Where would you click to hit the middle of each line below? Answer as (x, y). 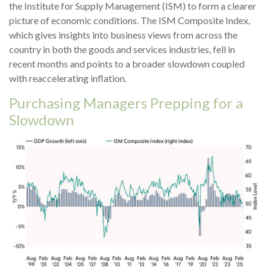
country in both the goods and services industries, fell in (122, 49)
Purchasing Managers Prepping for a (126, 103)
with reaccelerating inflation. (68, 78)
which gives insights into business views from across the (123, 35)
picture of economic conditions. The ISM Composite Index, (130, 20)
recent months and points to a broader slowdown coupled (127, 64)
